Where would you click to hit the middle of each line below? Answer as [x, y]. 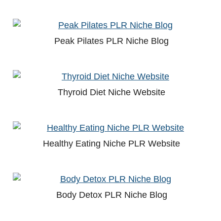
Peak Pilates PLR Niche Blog [111, 41]
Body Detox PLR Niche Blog [111, 195]
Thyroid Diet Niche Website [111, 92]
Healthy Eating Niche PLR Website [111, 144]
